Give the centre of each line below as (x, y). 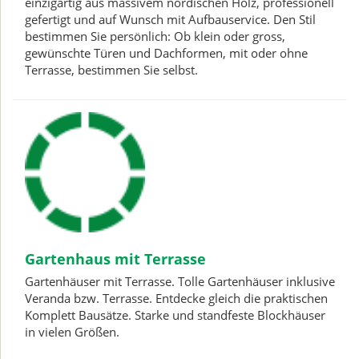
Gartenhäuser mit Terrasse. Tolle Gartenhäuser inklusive (180, 281)
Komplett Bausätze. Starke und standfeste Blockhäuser (175, 315)
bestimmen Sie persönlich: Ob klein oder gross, (155, 36)
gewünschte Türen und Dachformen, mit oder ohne (166, 53)
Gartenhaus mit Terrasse (115, 258)
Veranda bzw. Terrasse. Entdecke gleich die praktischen (176, 298)
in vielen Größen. (72, 331)
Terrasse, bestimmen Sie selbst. (111, 70)
